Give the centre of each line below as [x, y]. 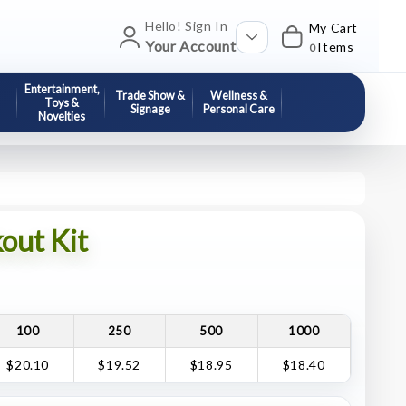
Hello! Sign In [186, 26]
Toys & [62, 102]
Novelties [62, 116]
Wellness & [238, 96]
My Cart [333, 27]
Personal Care [238, 109]
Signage [150, 109]
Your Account [190, 46]
